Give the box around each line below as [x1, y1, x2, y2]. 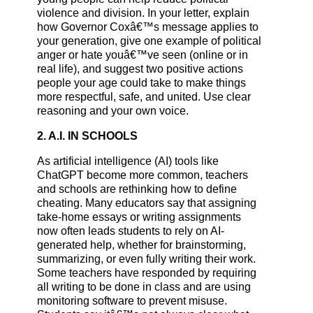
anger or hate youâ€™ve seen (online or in [36, 49, 248, 61]
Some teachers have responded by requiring [36, 267, 256, 279]
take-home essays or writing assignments [36, 211, 241, 224]
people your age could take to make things [36, 77, 246, 89]
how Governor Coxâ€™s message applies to [36, 21, 259, 34]
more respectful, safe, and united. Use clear [36, 91, 251, 103]
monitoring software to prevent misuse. [36, 295, 227, 307]
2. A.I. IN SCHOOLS [36, 130, 138, 143]
